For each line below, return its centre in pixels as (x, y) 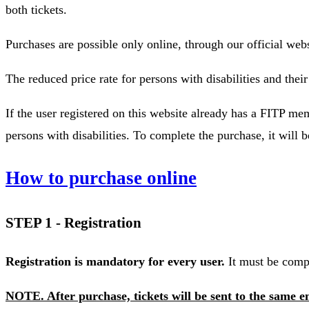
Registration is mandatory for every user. (115, 261)
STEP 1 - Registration (73, 222)
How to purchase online (101, 178)
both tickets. (36, 9)
